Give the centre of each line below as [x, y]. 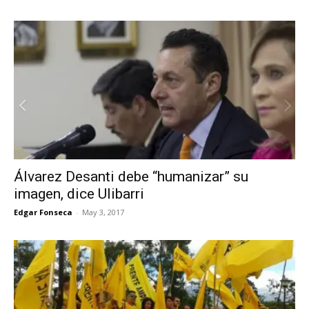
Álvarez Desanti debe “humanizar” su [131, 177]
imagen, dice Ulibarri [79, 194]
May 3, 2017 [103, 212]
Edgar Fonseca [43, 212]
